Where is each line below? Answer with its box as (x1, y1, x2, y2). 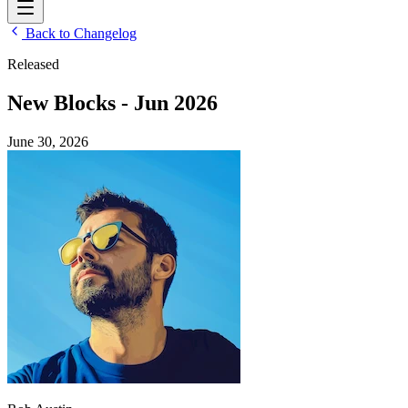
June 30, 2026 (7, 133, 88, 149)
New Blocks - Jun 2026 (7, 90, 218, 115)
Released (7, 56, 59, 72)
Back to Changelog (22, 25, 137, 41)
